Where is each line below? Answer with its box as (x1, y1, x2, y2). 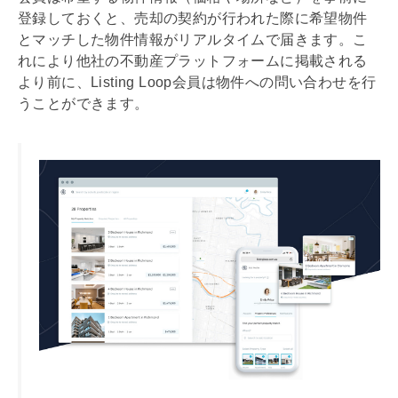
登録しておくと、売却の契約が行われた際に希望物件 (18, 11, 368, 27)
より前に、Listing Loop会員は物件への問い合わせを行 (18, 75, 377, 91)
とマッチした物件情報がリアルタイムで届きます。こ (18, 32, 368, 48)
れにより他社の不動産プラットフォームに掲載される (18, 53, 368, 69)
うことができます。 (18, 96, 149, 112)
